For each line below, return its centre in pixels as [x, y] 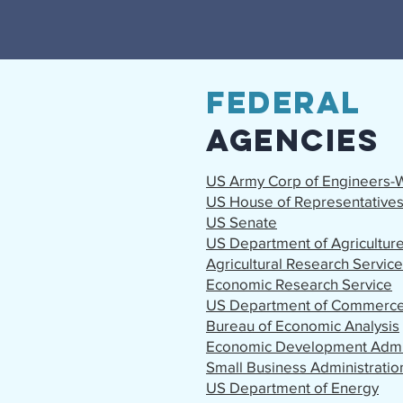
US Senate [242, 222]
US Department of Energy [292, 387]
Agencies [292, 140]
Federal [283, 102]
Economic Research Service [299, 284]
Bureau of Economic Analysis [303, 325]
